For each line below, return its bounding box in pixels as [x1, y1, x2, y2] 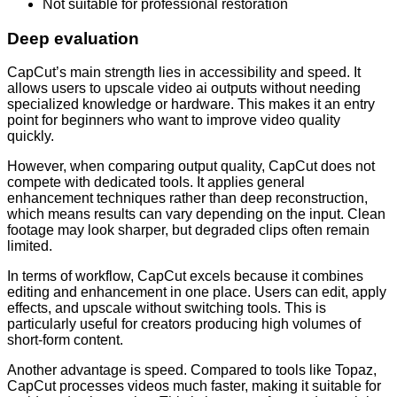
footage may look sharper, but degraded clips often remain [7, 222, 370, 238]
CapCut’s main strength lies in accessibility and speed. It [7, 65, 361, 81]
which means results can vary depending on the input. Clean [7, 206, 385, 222]
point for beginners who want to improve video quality [7, 113, 340, 128]
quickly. [7, 128, 54, 144]
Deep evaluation [7, 28, 139, 48]
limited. [7, 238, 52, 254]
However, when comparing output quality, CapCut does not [7, 159, 375, 175]
